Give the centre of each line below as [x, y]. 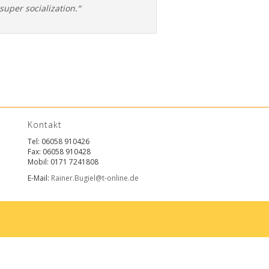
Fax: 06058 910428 [59, 152]
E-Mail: [39, 178]
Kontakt [45, 125]
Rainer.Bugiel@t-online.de [95, 178]
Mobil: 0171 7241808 [63, 162]
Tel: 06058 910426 [59, 141]
